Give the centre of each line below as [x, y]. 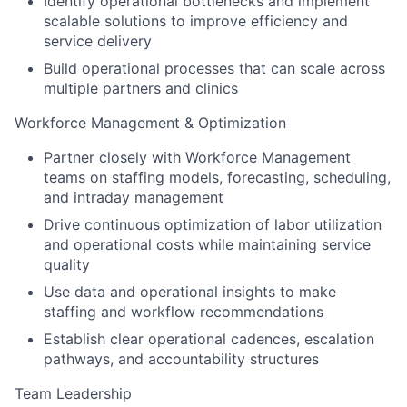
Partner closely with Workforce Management [197, 157]
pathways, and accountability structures [181, 359]
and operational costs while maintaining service [207, 244]
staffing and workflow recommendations [184, 312]
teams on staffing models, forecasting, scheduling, [217, 177]
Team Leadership [73, 393]
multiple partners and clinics [141, 88]
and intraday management [134, 197]
